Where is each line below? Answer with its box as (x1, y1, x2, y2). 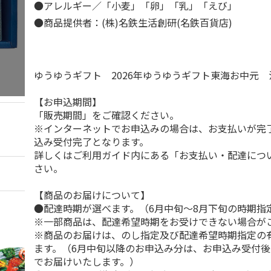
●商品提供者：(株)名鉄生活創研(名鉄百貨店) (34, 15, 233, 30)
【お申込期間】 (34, 94, 102, 109)
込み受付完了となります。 (34, 134, 149, 149)
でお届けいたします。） (34, 254, 140, 269)
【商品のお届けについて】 (34, 188, 151, 202)
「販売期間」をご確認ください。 (34, 108, 180, 122)
